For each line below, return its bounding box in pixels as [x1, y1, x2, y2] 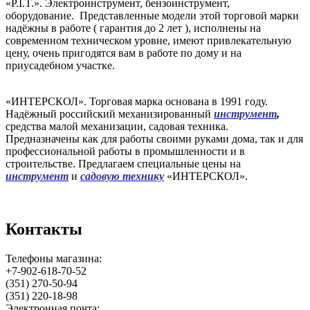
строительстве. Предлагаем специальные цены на [6, 157, 241, 170]
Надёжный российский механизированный [6, 107, 214, 120]
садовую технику [80, 170, 164, 182]
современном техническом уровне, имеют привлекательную [6, 34, 291, 46]
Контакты [6, 219, 82, 238]
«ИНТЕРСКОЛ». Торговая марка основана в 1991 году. [6, 95, 268, 107]
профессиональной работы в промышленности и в [6, 145, 245, 157]
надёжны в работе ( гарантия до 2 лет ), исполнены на [6, 21, 261, 34]
